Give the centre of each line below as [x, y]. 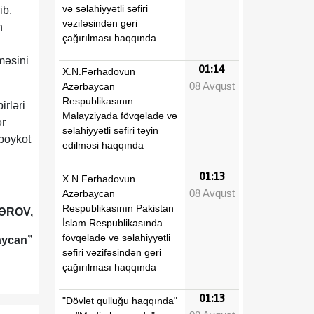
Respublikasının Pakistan [118, 208]
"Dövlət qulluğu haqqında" [120, 300]
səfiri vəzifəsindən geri [112, 252]
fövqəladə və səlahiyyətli [116, 237]
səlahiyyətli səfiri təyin [110, 130]
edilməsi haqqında [103, 145]
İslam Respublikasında [112, 223]
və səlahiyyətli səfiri [105, 8]
